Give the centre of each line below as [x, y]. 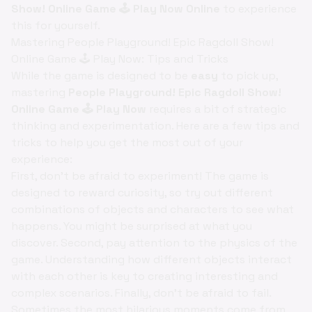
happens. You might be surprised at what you [132, 226]
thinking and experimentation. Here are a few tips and [155, 126]
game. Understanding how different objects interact [151, 259]
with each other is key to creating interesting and [145, 276]
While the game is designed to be [101, 76]
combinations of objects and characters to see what [153, 209]
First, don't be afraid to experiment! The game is [140, 176]
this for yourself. [56, 25]
